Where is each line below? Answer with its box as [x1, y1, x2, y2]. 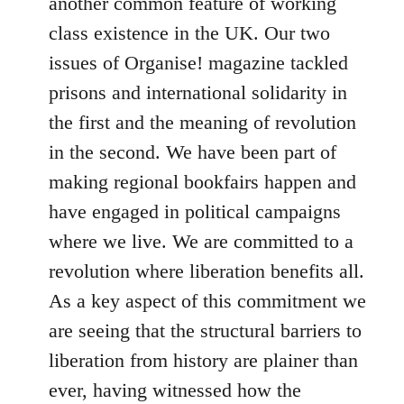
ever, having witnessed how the [49, 379, 301, 401]
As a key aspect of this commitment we [49, 289, 366, 312]
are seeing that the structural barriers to [49, 319, 362, 342]
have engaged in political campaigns [49, 200, 341, 223]
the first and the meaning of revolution [49, 111, 356, 133]
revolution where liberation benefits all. [49, 260, 364, 282]
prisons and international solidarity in [49, 81, 347, 104]
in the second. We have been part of [49, 141, 336, 163]
